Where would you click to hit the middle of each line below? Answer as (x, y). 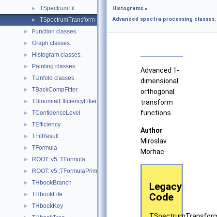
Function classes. (55, 31)
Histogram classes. (57, 55)
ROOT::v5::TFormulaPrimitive (70, 171)
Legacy (166, 186)
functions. (156, 113)
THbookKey (47, 206)
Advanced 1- (160, 70)
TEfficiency (46, 124)
